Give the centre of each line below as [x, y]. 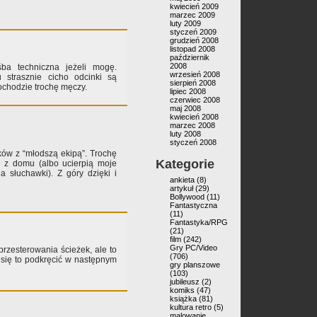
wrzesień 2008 [195, 74]
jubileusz [185, 282]
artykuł [181, 188]
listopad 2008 [192, 49]
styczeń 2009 [193, 32]
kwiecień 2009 [194, 6]
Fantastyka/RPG [199, 222]
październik [190, 57]
